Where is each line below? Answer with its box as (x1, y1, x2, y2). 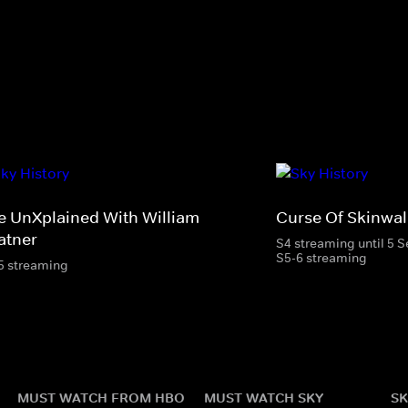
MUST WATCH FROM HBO (16, 388, 185, 406)
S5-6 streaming (276, 249, 367, 266)
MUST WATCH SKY (203, 388, 323, 406)
